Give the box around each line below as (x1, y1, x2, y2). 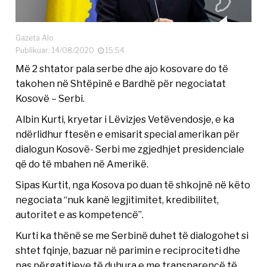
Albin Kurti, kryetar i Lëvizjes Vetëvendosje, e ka (15, 113, 235, 126)
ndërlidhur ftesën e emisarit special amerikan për (15, 128, 240, 141)
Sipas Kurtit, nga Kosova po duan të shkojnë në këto (15, 179, 251, 191)
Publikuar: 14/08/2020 (15, 46, 98, 55)
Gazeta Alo (15, 33, 54, 43)
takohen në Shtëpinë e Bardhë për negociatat (15, 77, 226, 90)
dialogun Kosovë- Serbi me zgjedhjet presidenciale (15, 143, 245, 156)
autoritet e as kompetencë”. (15, 209, 144, 221)
